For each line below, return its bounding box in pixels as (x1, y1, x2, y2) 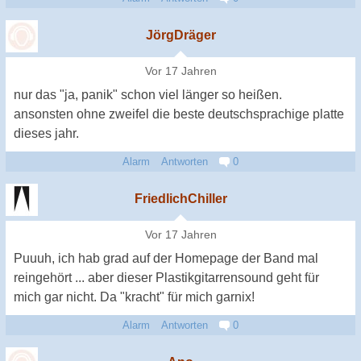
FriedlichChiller (134, 191, 227, 205)
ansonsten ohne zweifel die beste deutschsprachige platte (14, 106, 344, 121)
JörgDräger (145, 27, 216, 42)
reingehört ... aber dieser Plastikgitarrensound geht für (14, 270, 319, 284)
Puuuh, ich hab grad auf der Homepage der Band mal (14, 251, 318, 265)
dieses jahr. (14, 126, 79, 140)
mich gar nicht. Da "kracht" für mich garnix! (14, 289, 255, 304)
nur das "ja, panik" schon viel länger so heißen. (14, 87, 282, 102)
